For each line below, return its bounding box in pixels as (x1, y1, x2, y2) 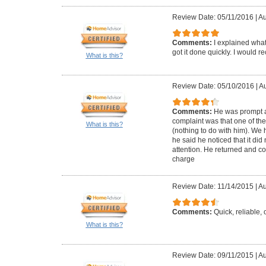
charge (172, 154, 195, 163)
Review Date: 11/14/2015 (172, 182, 254, 191)
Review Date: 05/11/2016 (172, 13, 254, 22)
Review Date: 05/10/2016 (172, 82, 254, 91)
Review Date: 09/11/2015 (172, 251, 254, 260)
